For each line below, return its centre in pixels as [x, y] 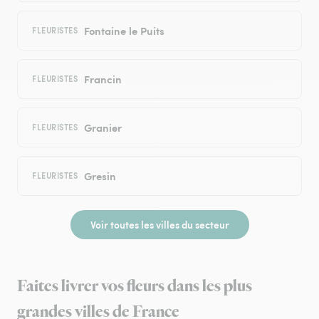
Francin [103, 79]
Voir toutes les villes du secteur [159, 225]
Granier [103, 127]
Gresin [100, 176]
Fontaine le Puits [124, 31]
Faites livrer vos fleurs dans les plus [135, 287]
